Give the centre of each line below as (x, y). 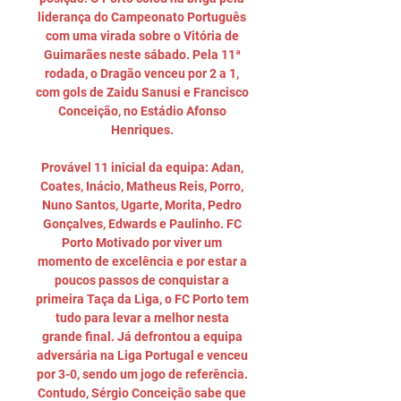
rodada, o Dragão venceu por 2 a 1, (142, 73)
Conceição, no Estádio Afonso (142, 111)
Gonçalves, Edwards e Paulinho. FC (142, 224)
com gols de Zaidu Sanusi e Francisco (142, 92)
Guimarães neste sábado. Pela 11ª (142, 55)
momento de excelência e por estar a (142, 261)
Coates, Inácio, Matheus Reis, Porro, (142, 186)
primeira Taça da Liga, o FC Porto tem (142, 299)
